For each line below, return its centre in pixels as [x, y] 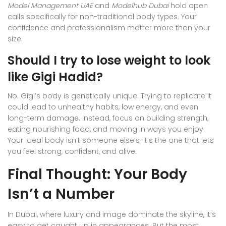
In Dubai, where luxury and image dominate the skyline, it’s [112, 214]
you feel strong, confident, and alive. [72, 151]
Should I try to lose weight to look [109, 60]
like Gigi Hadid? [55, 77]
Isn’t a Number [61, 194]
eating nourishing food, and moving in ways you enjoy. [106, 129]
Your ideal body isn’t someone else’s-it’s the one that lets [111, 140]
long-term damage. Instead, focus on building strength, [108, 118]
